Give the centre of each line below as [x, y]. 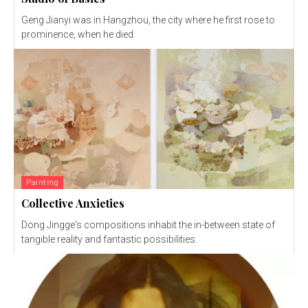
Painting [42, 183]
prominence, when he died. [78, 35]
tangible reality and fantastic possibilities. [109, 240]
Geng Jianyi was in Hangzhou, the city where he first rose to [148, 20]
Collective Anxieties [73, 203]
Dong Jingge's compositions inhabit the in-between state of [148, 225]
